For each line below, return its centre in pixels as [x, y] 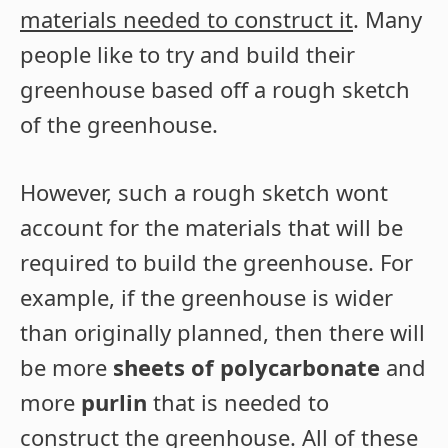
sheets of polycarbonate [246, 367]
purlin [114, 402]
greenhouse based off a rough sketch [215, 89]
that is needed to [238, 402]
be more [66, 367]
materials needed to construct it [186, 19]
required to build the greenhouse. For [216, 262]
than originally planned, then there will [222, 332]
